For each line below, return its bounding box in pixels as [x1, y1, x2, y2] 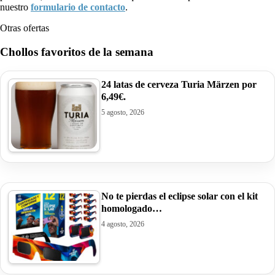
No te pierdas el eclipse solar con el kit [101, 190, 258, 201]
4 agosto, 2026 [101, 219, 144, 228]
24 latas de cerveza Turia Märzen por [101, 79, 257, 90]
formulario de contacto [31, 2, 125, 13]
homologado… [101, 203, 162, 214]
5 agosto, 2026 [101, 107, 144, 117]
